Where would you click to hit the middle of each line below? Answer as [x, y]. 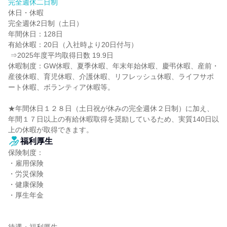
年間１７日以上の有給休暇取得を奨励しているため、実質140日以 [113, 119]
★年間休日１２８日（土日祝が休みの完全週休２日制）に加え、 [111, 108]
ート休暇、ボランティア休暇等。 [61, 87]
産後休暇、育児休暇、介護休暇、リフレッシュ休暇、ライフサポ [111, 77]
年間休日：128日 [35, 34]
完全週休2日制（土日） [46, 23]
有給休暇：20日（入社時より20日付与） [73, 45]
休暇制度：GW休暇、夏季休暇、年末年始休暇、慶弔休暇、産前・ [113, 66]
